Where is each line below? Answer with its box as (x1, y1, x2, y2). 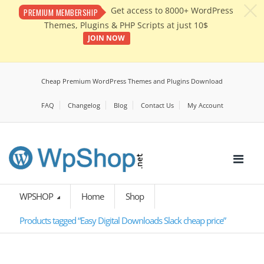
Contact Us (140, 101, 174, 110)
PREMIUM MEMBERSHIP (24, 6, 98, 18)
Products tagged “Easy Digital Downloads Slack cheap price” (19, 214, 226, 227)
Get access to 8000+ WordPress (110, 5, 233, 16)
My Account (187, 101, 223, 110)
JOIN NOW (88, 32, 126, 43)
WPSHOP (19, 190, 55, 203)
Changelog (67, 101, 100, 110)
